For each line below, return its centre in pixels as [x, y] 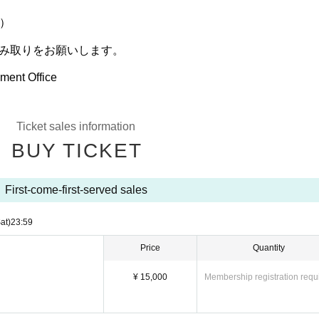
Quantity [269, 248]
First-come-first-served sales [76, 190]
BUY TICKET [77, 151]
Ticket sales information [76, 126]
